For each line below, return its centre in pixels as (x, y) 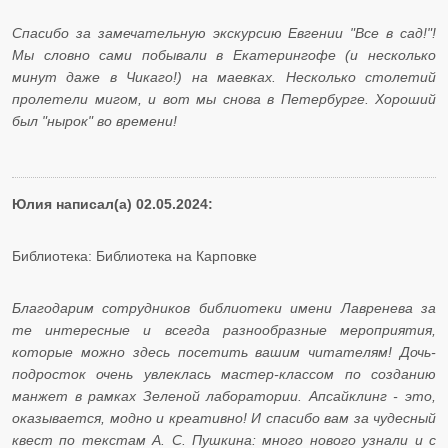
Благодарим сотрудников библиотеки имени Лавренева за (224, 308)
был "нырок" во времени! (94, 121)
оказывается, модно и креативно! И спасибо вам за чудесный (224, 418)
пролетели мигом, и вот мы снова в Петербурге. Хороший (224, 99)
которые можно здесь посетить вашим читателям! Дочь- (224, 352)
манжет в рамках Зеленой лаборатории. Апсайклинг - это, (224, 396)
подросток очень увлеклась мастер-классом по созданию (224, 374)
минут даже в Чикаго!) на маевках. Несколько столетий (224, 77)
